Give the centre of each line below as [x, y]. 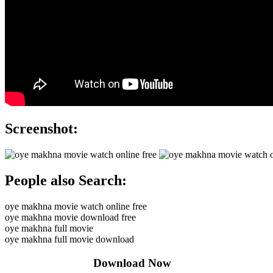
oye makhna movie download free [70, 218]
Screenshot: [41, 129]
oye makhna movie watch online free [76, 207]
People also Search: [66, 181]
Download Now [88, 263]
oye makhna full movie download [69, 239]
